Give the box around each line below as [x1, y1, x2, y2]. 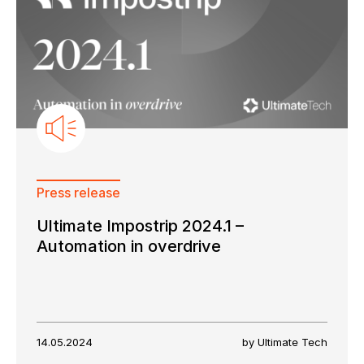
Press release [37, 184, 120, 201]
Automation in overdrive [37, 236, 221, 256]
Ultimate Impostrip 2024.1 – [37, 215, 244, 236]
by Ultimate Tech [242, 335, 327, 349]
